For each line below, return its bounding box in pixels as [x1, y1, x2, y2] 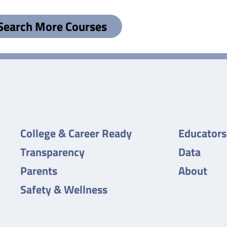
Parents [20, 162, 57, 179]
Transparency [20, 143, 85, 161]
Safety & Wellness [20, 180, 107, 198]
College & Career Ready [20, 124, 132, 142]
